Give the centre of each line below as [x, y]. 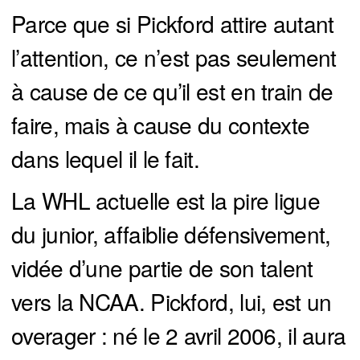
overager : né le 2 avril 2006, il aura [179, 335]
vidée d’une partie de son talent [162, 268]
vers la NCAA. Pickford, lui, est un [172, 302]
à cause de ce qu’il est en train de [172, 91]
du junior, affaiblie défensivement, [171, 234]
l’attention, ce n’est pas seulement [174, 57]
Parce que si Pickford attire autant [173, 24]
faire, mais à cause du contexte [161, 125]
